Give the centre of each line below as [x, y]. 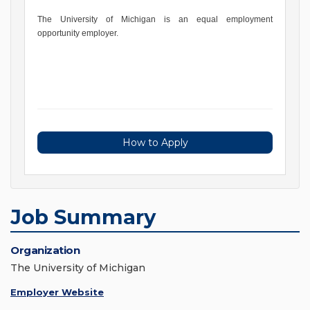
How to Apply [155, 143]
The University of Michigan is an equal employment [155, 20]
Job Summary [83, 217]
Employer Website [57, 292]
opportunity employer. [78, 34]
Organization [45, 250]
